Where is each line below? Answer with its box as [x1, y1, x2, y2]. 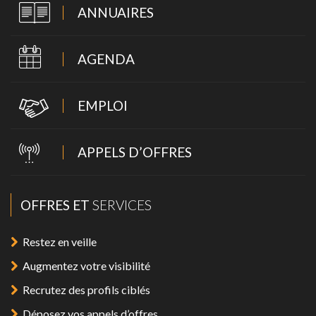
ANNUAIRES [78, 4, 154, 20]
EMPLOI [78, 97, 128, 114]
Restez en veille [23, 235, 97, 248]
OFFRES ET [20, 197, 90, 213]
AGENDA [78, 51, 135, 67]
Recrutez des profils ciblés [23, 283, 150, 296]
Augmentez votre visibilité [23, 259, 150, 272]
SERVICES [90, 197, 152, 213]
